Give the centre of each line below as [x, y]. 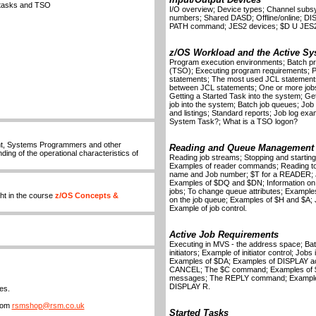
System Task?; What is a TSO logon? [233, 121]
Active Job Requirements [224, 235]
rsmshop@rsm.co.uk [48, 305]
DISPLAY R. [189, 286]
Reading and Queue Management [241, 148]
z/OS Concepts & [86, 195]
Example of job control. [208, 208]
